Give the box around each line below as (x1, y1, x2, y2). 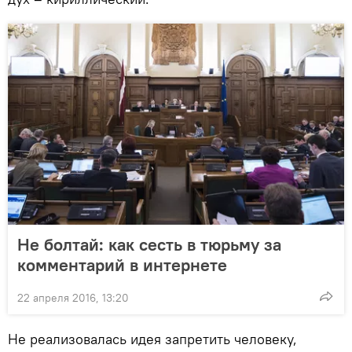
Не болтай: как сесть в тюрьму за (17, 233, 281, 256)
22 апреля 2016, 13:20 (17, 291, 129, 306)
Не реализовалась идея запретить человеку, (8, 330, 297, 349)
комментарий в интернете (17, 254, 227, 277)
